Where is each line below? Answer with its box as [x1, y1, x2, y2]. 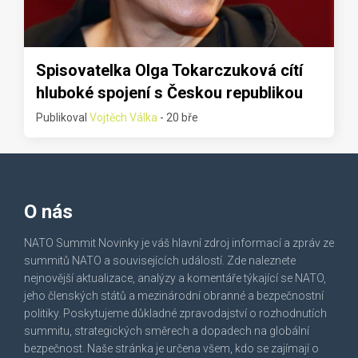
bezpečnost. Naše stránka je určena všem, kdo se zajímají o [24, 342, 319, 356]
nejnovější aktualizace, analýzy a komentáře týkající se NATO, [24, 272, 326, 285]
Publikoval [36, 111, 89, 125]
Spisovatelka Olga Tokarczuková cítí [36, 61, 303, 81]
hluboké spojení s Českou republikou [36, 83, 303, 103]
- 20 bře [157, 111, 198, 125]
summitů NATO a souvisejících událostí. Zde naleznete [24, 254, 296, 268]
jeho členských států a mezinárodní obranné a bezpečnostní [24, 289, 324, 303]
